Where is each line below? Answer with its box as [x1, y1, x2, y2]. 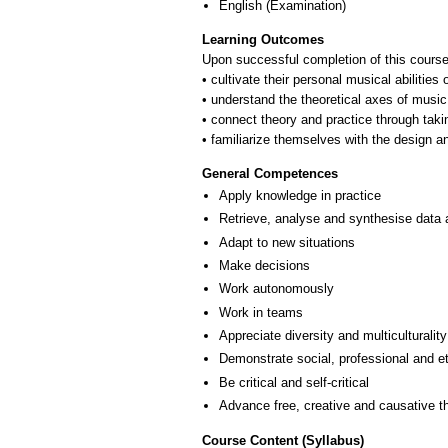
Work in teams [219, 304, 303, 320]
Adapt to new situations [219, 234, 355, 250]
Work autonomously [219, 281, 334, 297]
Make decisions [219, 257, 310, 273]
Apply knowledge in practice [219, 187, 381, 203]
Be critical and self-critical [219, 374, 369, 390]
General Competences [202, 165, 338, 181]
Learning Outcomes [202, 32, 324, 48]
